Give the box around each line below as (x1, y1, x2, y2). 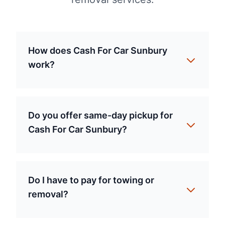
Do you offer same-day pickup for (28, 110, 173, 121)
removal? (28, 189, 68, 199)
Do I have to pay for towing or (28, 175, 154, 185)
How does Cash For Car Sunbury (28, 45, 167, 56)
